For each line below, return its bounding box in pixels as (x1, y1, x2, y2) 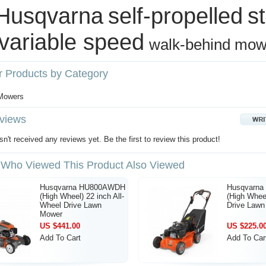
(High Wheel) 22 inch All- (40, 192, 124, 201)
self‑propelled (108, 3, 243, 28)
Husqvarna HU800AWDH (40, 183, 125, 192)
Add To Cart (40, 233, 81, 242)
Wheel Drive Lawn (40, 201, 102, 210)
